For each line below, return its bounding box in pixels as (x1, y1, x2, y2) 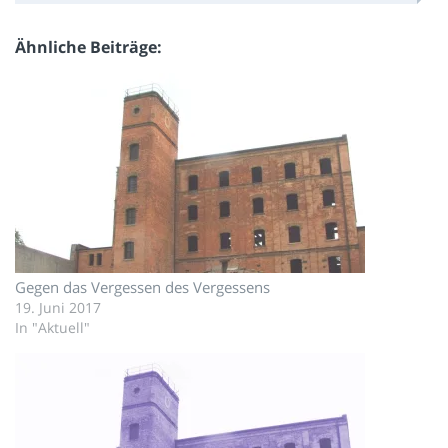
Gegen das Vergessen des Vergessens (15, 276, 270, 297)
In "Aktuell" (15, 317, 90, 337)
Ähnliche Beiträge (15, 35, 157, 58)
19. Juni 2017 (15, 297, 101, 317)
